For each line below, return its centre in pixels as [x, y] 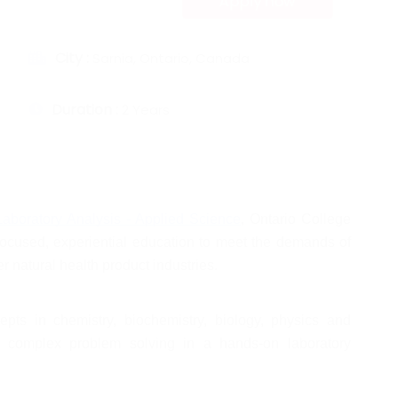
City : [74, 58]
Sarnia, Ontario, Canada [171, 58]
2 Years [146, 110]
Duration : [87, 110]
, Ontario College [296, 219]
